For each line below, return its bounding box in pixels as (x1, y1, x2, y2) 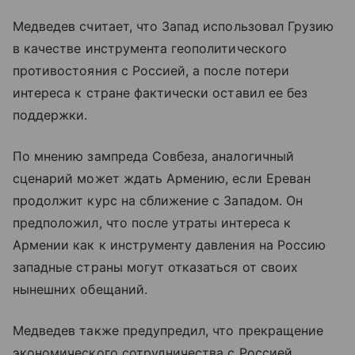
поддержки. (13, 107, 88, 124)
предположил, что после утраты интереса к (13, 215, 291, 231)
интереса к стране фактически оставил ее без (13, 85, 308, 101)
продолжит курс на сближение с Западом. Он (13, 193, 303, 209)
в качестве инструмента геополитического (13, 40, 287, 57)
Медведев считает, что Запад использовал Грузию (13, 18, 334, 35)
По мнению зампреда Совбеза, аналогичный (13, 148, 294, 165)
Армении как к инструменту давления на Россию (13, 237, 326, 254)
